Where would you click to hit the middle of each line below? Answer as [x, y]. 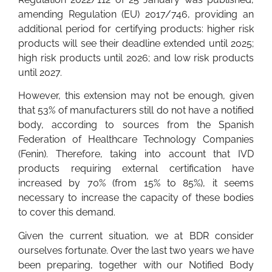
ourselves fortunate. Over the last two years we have [136, 250]
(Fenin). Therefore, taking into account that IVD [136, 154]
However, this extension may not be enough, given [136, 96]
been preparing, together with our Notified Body [136, 265]
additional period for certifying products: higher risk [136, 29]
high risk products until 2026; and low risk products [136, 58]
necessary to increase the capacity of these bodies [136, 198]
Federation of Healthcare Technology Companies [136, 140]
